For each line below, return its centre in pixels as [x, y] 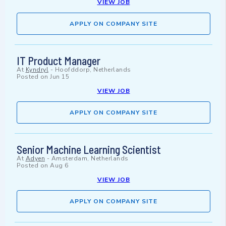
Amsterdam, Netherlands [90, 159]
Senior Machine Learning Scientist [89, 150]
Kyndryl [37, 70]
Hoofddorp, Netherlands [93, 70]
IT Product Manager [59, 61]
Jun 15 [60, 77]
